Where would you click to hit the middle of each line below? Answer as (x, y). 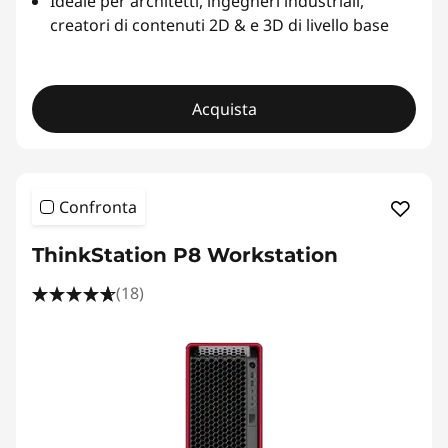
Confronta (98, 206)
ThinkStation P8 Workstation (185, 254)
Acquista (224, 108)
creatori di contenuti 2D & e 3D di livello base (219, 24)
